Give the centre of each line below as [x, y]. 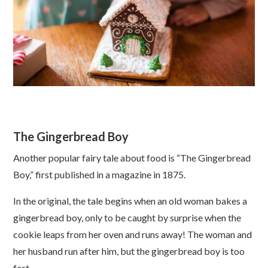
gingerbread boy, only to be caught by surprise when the [127, 217]
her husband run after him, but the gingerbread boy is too [129, 251]
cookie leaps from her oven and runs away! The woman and [133, 234]
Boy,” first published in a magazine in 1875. [100, 174]
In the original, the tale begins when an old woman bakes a [130, 200]
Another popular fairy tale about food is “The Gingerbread [132, 157]
